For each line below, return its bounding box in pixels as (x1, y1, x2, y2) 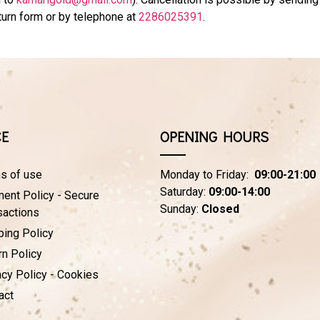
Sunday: (160, 201, 201, 216)
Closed (201, 201, 239, 216)
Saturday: (160, 184, 209, 199)
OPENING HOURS (160, 126, 269, 146)
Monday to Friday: (160, 167, 254, 181)
